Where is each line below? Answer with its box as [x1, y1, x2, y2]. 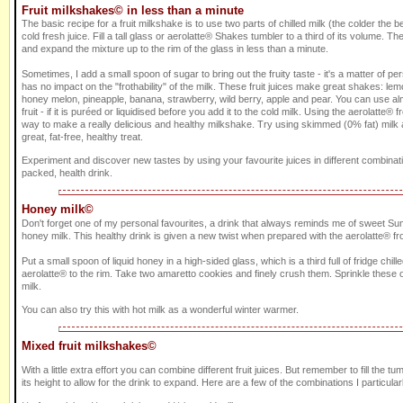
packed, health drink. [22, 167, 112, 179]
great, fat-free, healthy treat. [22, 131, 143, 143]
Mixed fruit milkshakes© [22, 339, 157, 354]
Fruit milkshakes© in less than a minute [22, 4, 244, 18]
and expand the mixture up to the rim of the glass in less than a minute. [22, 43, 328, 55]
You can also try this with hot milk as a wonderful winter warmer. [22, 304, 299, 316]
